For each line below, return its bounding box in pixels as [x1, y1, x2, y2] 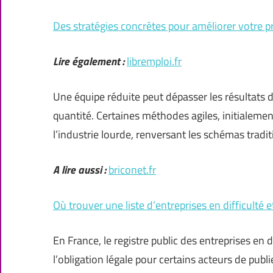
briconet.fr [108, 161, 156, 179]
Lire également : [53, 53, 124, 70]
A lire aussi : [53, 161, 106, 179]
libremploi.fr [127, 53, 182, 70]
